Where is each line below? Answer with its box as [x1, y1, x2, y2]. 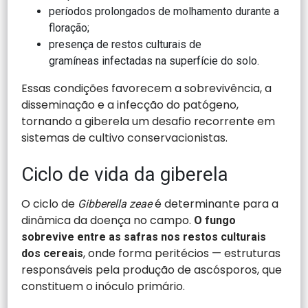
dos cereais [21, 246, 84, 260]
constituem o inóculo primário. [21, 278, 188, 294]
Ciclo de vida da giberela [21, 162, 229, 186]
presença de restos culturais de [49, 37, 202, 51]
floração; [49, 21, 90, 34]
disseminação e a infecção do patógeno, [21, 96, 239, 113]
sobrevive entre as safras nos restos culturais [21, 230, 267, 243]
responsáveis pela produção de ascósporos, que [21, 261, 283, 278]
